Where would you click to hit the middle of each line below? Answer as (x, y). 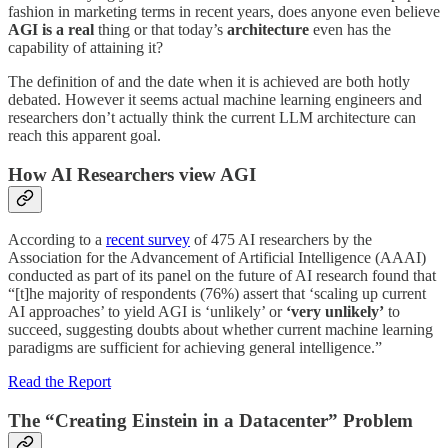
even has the (350, 29)
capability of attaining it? (85, 47)
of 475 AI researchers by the (281, 240)
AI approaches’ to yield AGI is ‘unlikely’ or (147, 312)
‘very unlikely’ (335, 312)
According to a (57, 240)
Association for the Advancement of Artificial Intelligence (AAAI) (217, 258)
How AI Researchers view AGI (132, 174)
